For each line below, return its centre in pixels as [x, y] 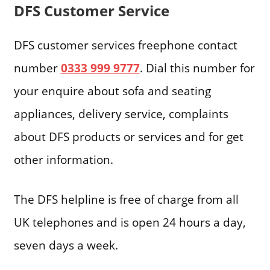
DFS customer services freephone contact [125, 45]
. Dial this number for [197, 67]
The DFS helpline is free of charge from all [126, 199]
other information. [63, 159]
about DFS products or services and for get [128, 136]
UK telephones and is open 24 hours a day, [130, 222]
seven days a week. [66, 245]
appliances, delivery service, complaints [121, 113]
